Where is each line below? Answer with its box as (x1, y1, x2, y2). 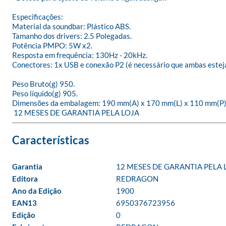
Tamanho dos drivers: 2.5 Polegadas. (12, 31, 132, 40)
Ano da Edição (12, 186, 62, 195)
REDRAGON (116, 174, 158, 183)
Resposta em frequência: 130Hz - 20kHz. (12, 50, 147, 60)
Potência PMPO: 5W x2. (12, 41, 92, 50)
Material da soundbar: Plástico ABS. (12, 22, 131, 31)
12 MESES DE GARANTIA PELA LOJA (14, 108, 139, 117)
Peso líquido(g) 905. (12, 89, 78, 98)
